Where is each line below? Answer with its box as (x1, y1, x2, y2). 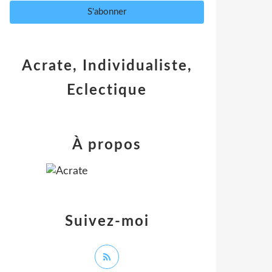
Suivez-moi (64, 214, 149, 229)
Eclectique (67, 83, 147, 98)
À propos (72, 138, 141, 152)
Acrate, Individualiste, (21, 59, 192, 73)
